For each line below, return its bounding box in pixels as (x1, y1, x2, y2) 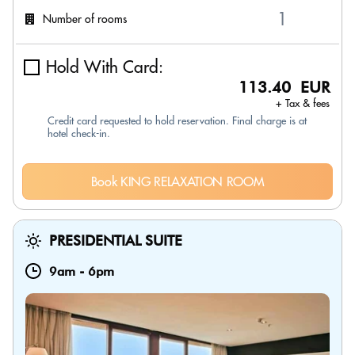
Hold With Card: (46, 56, 163, 78)
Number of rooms (43, 11, 127, 26)
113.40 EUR (239, 78, 330, 97)
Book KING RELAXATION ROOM (90, 174, 265, 189)
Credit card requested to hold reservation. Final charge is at (48, 114, 307, 127)
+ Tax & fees (276, 97, 330, 109)
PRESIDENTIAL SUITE (49, 232, 182, 249)
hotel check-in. (48, 127, 110, 139)
